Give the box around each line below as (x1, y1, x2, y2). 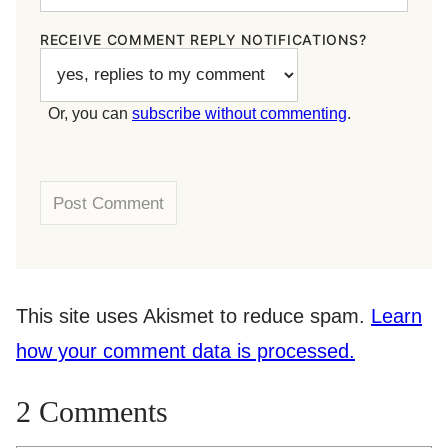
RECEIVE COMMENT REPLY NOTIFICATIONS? (40, 31, 367, 49)
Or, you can (48, 105, 132, 123)
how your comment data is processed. (16, 340, 355, 363)
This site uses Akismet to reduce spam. (16, 305, 371, 328)
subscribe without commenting (132, 105, 347, 123)
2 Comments (16, 395, 168, 429)
